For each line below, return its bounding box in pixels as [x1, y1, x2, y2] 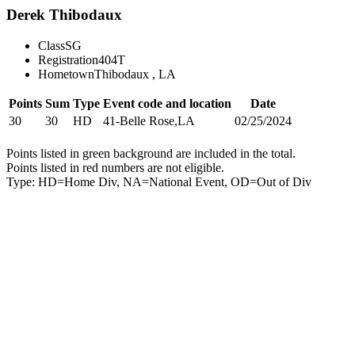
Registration [38, 52, 98, 67]
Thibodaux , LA [94, 67, 176, 81]
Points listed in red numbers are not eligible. [6, 160, 224, 174]
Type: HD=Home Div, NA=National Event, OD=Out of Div [6, 174, 311, 189]
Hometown [38, 67, 94, 81]
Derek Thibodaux [6, 6, 122, 23]
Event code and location [103, 96, 231, 110]
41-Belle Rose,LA [103, 113, 195, 128]
